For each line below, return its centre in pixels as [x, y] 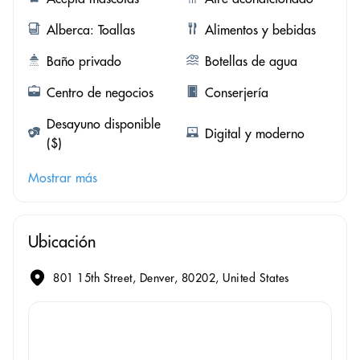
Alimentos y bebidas [260, 30]
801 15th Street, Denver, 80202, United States [171, 278]
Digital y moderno [254, 134]
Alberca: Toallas [91, 30]
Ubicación [62, 242]
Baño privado [84, 61]
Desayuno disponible [104, 124]
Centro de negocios [100, 93]
